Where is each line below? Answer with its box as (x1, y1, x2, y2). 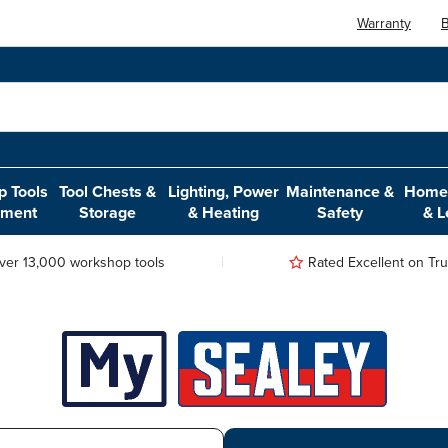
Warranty (357, 12, 412, 34)
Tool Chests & (59, 179, 157, 203)
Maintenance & (286, 179, 395, 203)
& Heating (188, 200, 260, 224)
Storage (79, 200, 137, 224)
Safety (317, 200, 364, 224)
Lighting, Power (168, 179, 280, 203)
